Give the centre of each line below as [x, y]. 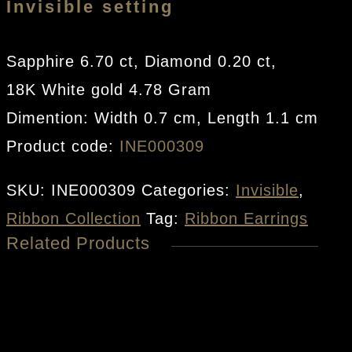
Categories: [189, 190]
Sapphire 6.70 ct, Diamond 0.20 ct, [141, 61]
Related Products [78, 243]
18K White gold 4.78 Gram [109, 89]
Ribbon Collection [73, 218]
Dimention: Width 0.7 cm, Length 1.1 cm [162, 117]
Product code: [63, 146]
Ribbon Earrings [246, 218]
